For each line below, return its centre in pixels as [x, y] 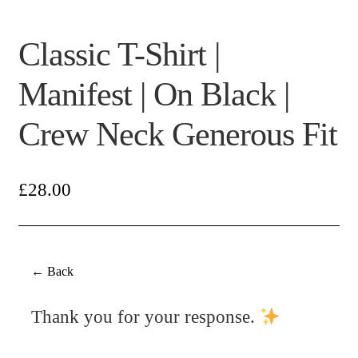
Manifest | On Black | [153, 94]
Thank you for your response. [145, 317]
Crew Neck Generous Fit [177, 134]
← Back [52, 272]
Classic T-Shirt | [119, 54]
